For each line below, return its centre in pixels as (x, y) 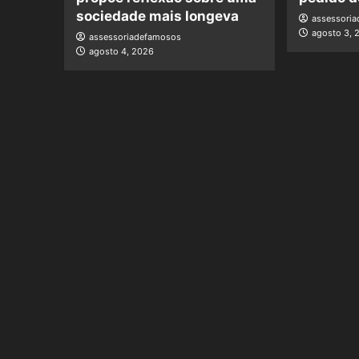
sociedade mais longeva (157, 16)
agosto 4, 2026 (121, 52)
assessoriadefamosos (135, 37)
